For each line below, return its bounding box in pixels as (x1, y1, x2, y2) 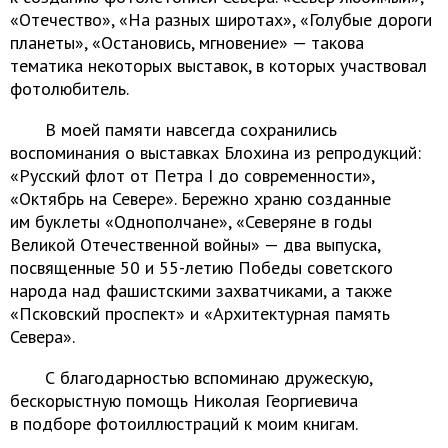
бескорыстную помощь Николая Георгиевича (10, 389, 358, 412)
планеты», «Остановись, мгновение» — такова (10, 31, 364, 54)
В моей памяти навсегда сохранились (45, 118, 337, 141)
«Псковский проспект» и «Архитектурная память (10, 302, 390, 325)
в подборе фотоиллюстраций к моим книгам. (10, 412, 358, 435)
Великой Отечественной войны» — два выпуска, (10, 233, 380, 256)
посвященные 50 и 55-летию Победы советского (10, 256, 393, 279)
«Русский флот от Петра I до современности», (10, 164, 374, 187)
